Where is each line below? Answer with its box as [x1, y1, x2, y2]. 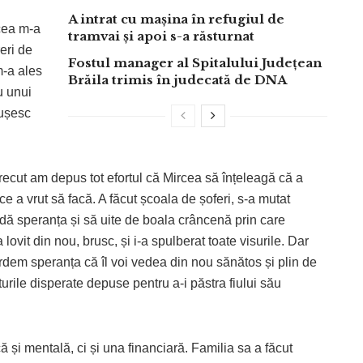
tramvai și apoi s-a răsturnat [68, 28, 254, 44]
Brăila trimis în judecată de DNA [68, 71, 287, 88]
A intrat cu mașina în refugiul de [68, 11, 284, 27]
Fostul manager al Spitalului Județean [68, 54, 322, 70]
